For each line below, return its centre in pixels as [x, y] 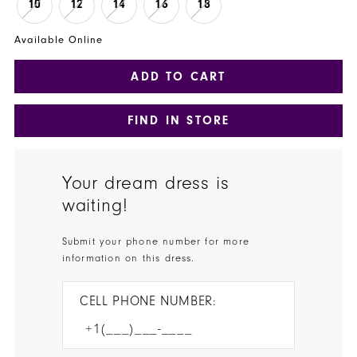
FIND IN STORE [178, 121]
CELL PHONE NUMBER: [148, 301]
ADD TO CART [178, 76]
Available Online [59, 40]
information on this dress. [130, 259]
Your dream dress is [146, 184]
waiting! [95, 206]
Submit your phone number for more [156, 242]
